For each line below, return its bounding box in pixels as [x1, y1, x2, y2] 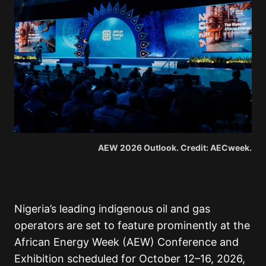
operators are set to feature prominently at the [14, 219, 250, 232]
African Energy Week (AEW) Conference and [14, 236, 239, 249]
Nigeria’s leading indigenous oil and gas [14, 202, 210, 216]
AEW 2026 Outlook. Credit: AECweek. [98, 142, 252, 153]
